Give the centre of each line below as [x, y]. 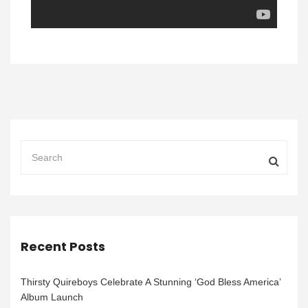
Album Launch [52, 297]
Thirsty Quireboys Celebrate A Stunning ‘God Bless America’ [151, 282]
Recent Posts [63, 247]
